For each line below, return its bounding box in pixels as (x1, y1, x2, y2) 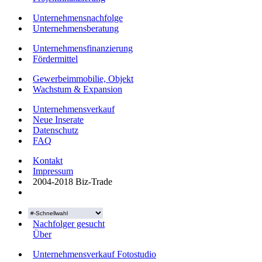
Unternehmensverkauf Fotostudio (33, 249, 156, 260)
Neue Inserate (33, 115, 84, 125)
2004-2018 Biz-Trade (28, 177, 112, 187)
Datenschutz (33, 125, 78, 136)
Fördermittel (33, 54, 78, 64)
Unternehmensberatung (33, 23, 119, 34)
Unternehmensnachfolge (33, 13, 123, 23)
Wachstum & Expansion (33, 84, 122, 95)
